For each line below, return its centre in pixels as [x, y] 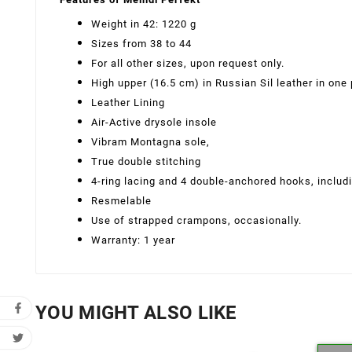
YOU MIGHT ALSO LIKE [136, 312]
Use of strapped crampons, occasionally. [196, 220]
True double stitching [146, 161]
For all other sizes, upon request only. [188, 63]
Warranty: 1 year [133, 240]
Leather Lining [128, 102]
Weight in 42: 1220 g [144, 24]
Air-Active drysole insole [154, 122]
